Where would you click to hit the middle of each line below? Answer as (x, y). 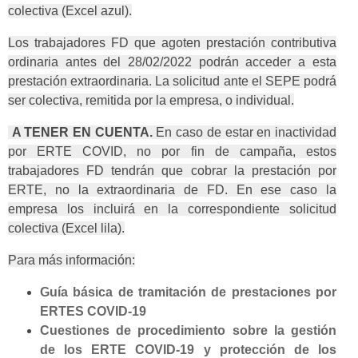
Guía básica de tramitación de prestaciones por (188, 292)
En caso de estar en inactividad (244, 133)
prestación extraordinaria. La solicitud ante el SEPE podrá (172, 82)
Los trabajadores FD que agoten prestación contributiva (172, 43)
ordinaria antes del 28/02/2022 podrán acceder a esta (172, 62)
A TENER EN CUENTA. (80, 133)
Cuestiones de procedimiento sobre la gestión (188, 331)
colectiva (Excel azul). (70, 11)
